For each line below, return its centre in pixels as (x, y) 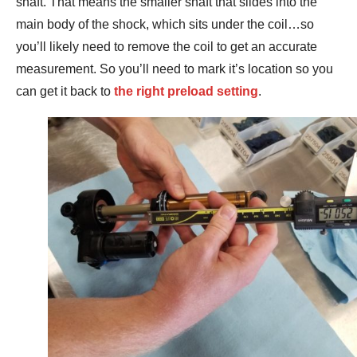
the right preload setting (186, 91)
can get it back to (65, 91)
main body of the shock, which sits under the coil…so (165, 24)
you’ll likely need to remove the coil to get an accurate (167, 46)
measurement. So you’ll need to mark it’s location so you (175, 69)
